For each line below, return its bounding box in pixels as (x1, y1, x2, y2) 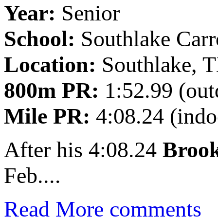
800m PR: (4, 78, 99, 103)
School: (4, 26, 75, 52)
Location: (4, 52, 96, 77)
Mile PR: (4, 104, 90, 129)
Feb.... (4, 163, 61, 188)
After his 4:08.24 (4, 137, 163, 163)
